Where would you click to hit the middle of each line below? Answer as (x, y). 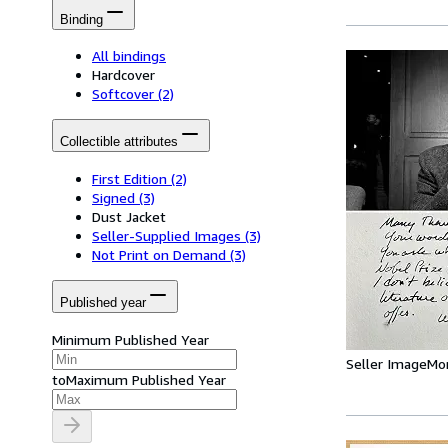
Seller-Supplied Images (166, 235)
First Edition (129, 178)
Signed (113, 197)
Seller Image (386, 363)
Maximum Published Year (146, 379)
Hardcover (123, 75)
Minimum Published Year (130, 339)
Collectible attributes (119, 142)
